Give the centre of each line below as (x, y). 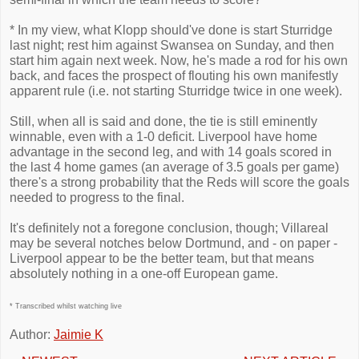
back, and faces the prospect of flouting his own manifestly (174, 76)
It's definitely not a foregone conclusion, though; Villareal (169, 228)
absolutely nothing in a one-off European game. (144, 274)
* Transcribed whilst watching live (66, 306)
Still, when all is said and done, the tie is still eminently (163, 121)
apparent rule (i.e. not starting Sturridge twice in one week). (176, 91)
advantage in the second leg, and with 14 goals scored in (171, 152)
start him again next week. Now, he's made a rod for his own (179, 61)
